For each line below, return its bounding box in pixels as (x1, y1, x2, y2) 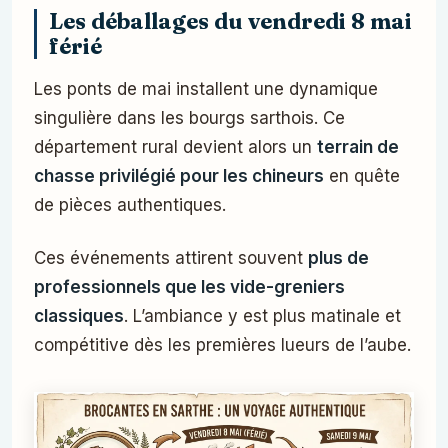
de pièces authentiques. (34, 194, 226, 215)
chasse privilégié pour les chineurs (34, 165, 324, 186)
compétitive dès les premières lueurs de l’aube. (34, 334, 411, 355)
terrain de (317, 136, 399, 157)
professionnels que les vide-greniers (34, 276, 345, 297)
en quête (324, 165, 400, 186)
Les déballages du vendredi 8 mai (49, 7, 412, 35)
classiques (34, 305, 124, 326)
